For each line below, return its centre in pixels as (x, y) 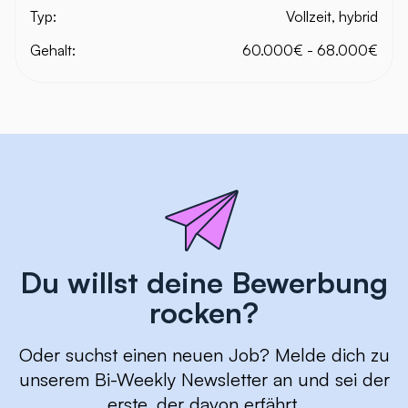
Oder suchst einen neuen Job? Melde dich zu (204, 355)
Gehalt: (53, 50)
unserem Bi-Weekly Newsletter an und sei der (204, 379)
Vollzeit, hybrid (332, 16)
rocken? (204, 312)
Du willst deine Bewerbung (204, 282)
